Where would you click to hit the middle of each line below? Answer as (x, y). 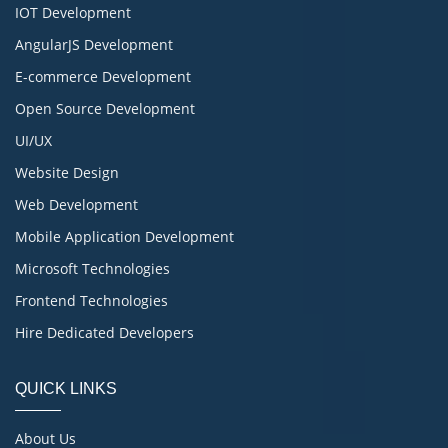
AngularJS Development (94, 44)
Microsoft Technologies (92, 268)
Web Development (76, 204)
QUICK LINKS (66, 388)
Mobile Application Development (124, 236)
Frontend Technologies (91, 300)
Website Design (67, 172)
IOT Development (73, 12)
